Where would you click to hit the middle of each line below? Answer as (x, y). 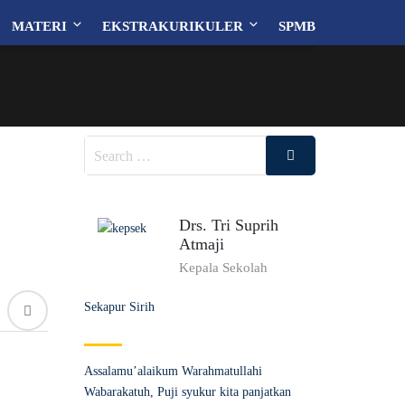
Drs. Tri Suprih (228, 226)
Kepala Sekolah (223, 268)
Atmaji (201, 245)
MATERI (39, 26)
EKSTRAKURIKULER (173, 26)
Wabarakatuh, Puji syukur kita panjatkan (187, 392)
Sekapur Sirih (119, 307)
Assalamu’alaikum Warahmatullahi (173, 372)
